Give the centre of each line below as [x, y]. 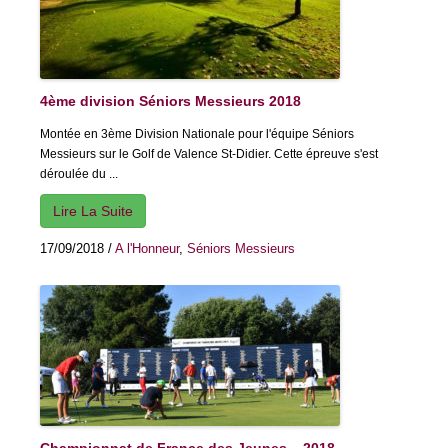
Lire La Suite [93, 211]
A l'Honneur [147, 249]
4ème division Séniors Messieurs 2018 [170, 101]
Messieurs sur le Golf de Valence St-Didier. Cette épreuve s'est [209, 154]
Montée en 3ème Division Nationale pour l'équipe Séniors [197, 134]
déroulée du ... [79, 174]
